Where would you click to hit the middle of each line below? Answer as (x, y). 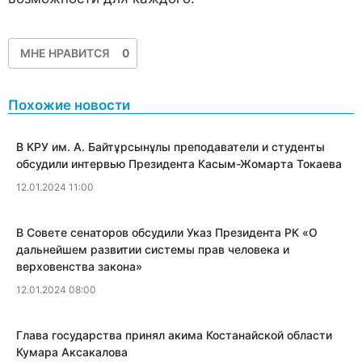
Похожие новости (69, 105)
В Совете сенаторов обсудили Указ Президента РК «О (167, 233)
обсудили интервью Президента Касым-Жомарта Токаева (179, 164)
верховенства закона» (79, 267)
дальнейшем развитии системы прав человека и (153, 250)
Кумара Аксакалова (72, 352)
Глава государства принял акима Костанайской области (174, 335)
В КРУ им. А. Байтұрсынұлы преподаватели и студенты (170, 147)
